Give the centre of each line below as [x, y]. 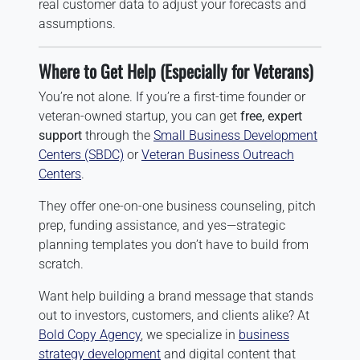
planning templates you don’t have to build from [174, 244]
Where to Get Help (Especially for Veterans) [176, 70]
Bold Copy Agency [90, 334]
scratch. [61, 264]
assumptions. [77, 23]
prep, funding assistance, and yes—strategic [162, 225]
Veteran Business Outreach [218, 154]
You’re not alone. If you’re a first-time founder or [172, 96]
